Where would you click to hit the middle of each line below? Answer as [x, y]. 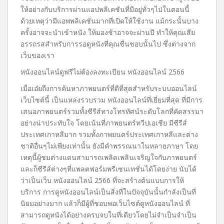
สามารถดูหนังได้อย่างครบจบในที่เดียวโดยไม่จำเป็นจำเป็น [108, 215]
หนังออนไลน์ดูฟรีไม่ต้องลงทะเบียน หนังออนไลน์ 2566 [102, 72]
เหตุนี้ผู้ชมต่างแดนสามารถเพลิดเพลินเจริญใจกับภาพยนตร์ [109, 157]
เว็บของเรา [37, 55]
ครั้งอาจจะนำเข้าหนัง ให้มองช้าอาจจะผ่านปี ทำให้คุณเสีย [108, 32]
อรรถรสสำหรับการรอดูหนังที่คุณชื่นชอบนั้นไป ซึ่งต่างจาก [108, 44]
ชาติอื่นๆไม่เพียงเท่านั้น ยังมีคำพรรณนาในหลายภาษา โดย [109, 146]
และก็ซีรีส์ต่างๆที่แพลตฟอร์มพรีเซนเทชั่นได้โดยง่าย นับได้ [108, 169]
